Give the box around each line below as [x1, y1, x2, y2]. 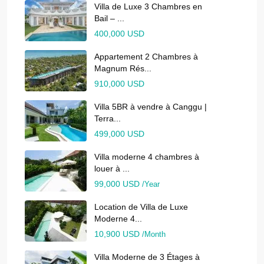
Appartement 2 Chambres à [94, 52, 198, 62]
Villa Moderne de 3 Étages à [94, 252, 200, 262]
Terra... [94, 114, 121, 124]
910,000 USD [94, 79, 144, 89]
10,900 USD [94, 229, 142, 239]
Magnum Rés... [94, 64, 151, 74]
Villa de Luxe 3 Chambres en [94, 2, 202, 12]
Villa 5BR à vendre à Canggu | [94, 102, 207, 112]
